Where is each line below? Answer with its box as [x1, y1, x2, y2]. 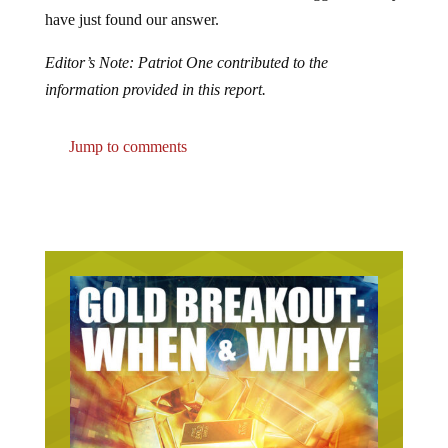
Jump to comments [64, 122, 187, 139]
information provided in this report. [44, 65, 266, 82]
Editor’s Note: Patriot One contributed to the [44, 38, 328, 55]
